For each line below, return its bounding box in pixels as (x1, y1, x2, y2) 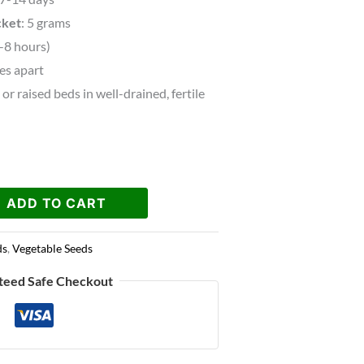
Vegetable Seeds (12, 241, 93, 256)
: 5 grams (21, 15, 71, 31)
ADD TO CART (6, 195, 106, 212)
